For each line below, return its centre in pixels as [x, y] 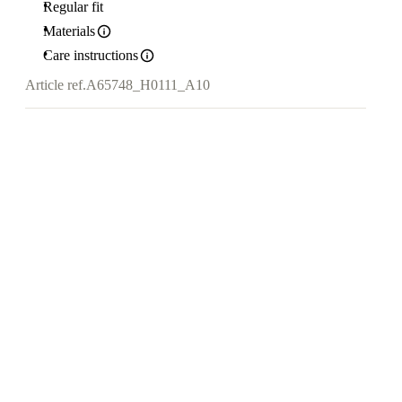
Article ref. [56, 85]
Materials [69, 31]
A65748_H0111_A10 [148, 85]
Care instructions [91, 55]
